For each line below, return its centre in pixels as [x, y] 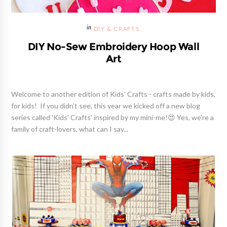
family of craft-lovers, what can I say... [70, 129]
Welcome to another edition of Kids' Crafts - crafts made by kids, [113, 94]
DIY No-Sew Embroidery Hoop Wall [113, 46]
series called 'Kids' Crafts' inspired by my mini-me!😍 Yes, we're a [113, 117]
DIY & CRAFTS [117, 29]
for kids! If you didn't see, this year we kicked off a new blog [106, 106]
